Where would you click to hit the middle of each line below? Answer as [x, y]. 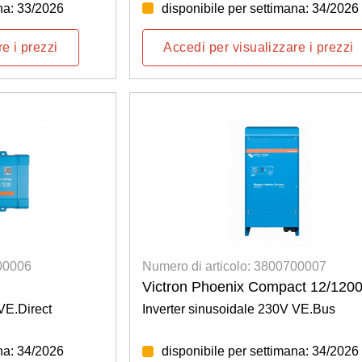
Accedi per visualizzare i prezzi [259, 47]
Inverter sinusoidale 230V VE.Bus [239, 309]
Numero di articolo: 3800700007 [235, 267]
